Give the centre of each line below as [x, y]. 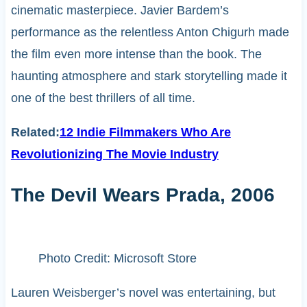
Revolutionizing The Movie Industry [114, 154]
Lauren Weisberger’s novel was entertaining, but [143, 292]
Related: [35, 132]
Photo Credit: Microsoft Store [117, 258]
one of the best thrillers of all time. [103, 98]
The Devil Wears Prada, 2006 [143, 195]
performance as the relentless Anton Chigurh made [150, 32]
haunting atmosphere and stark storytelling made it [149, 76]
